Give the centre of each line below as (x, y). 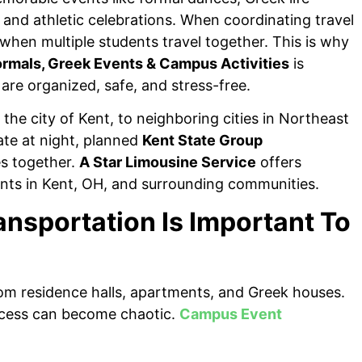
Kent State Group (202, 141)
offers (279, 162)
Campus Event (231, 314)
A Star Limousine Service (168, 162)
